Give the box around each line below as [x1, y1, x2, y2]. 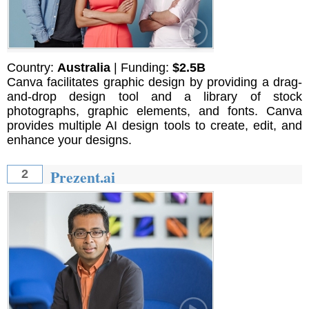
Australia [57, 61, 110, 75]
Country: [7, 61, 57, 75]
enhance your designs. [7, 133, 132, 148]
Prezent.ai [50, 166, 115, 188]
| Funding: [110, 61, 172, 75]
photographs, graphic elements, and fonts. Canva [7, 104, 302, 119]
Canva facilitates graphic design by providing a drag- [7, 75, 302, 90]
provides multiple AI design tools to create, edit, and [7, 119, 302, 133]
